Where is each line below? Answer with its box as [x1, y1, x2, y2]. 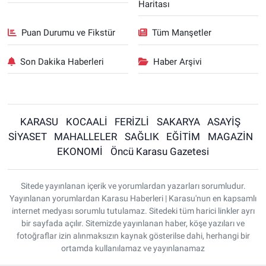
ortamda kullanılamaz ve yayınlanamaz [61, 243, 205, 253]
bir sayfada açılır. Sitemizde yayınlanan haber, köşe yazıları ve [21, 218, 245, 228]
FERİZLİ [115, 116, 150, 128]
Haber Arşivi [153, 56, 202, 67]
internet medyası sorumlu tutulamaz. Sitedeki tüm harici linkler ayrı [11, 206, 255, 216]
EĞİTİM [166, 131, 201, 142]
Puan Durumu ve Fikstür [21, 27, 116, 38]
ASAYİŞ [207, 116, 241, 128]
